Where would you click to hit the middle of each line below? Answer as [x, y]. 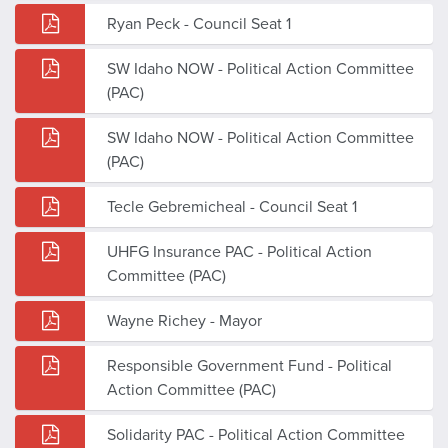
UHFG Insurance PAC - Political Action [239, 251]
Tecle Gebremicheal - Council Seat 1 [232, 206]
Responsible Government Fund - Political [249, 365]
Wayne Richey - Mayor [184, 320]
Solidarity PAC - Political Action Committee [256, 434]
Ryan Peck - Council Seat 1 [199, 23]
